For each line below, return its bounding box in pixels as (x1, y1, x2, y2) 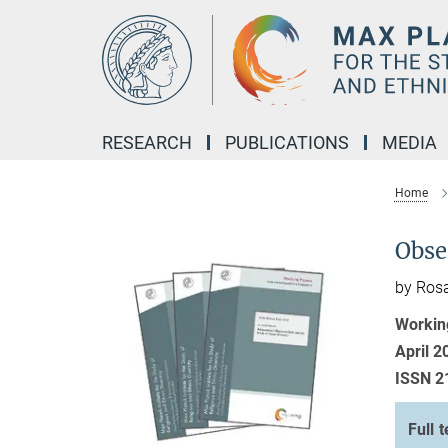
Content (5, 36, 60, 55)
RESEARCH (102, 132, 192, 153)
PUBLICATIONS (225, 132, 349, 153)
